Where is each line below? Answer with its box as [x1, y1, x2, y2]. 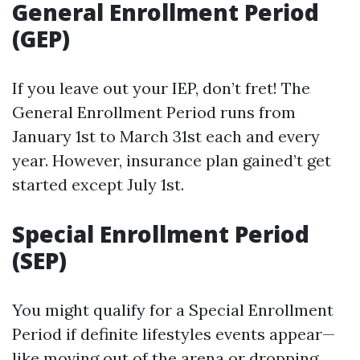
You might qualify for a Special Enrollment [12, 300, 333, 320]
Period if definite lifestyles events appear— [12, 324, 335, 344]
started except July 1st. [12, 174, 184, 194]
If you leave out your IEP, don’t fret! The [12, 78, 310, 98]
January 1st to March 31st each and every [12, 126, 320, 146]
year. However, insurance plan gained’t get [12, 150, 331, 170]
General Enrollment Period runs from [12, 102, 296, 122]
